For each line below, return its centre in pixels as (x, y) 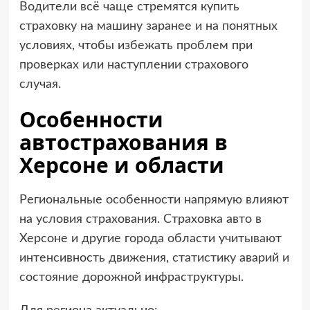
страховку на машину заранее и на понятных (148, 27)
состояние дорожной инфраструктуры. (131, 278)
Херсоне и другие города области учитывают (150, 239)
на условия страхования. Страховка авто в (140, 220)
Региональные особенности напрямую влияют (154, 200)
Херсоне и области (121, 165)
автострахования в (123, 143)
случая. (40, 85)
